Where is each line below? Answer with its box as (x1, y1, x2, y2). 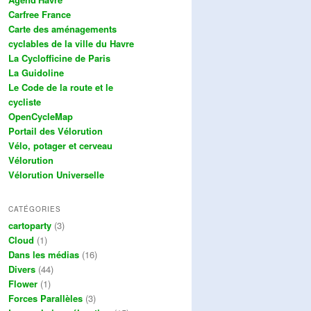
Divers (8, 262, 35, 276)
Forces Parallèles (8, 292, 83, 305)
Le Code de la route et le (8, 80, 113, 94)
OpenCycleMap (8, 109, 73, 123)
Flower (8, 277, 37, 291)
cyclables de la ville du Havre (8, 36, 134, 50)
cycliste (8, 94, 41, 108)
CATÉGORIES (8, 204, 61, 215)
